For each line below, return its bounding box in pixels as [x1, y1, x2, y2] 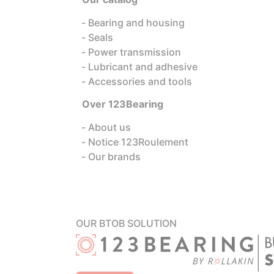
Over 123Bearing [82, 98, 163, 110]
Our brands [88, 150, 141, 163]
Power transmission [88, 46, 181, 58]
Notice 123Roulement [88, 136, 188, 148]
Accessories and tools [88, 75, 192, 87]
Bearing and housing [88, 17, 185, 29]
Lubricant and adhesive [88, 61, 198, 73]
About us [88, 121, 131, 133]
